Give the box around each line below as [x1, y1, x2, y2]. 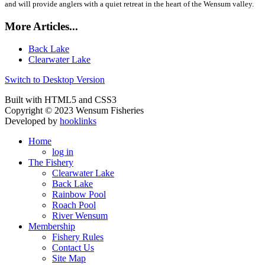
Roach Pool [52, 200, 96, 211]
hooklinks [60, 116, 96, 127]
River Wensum [52, 211, 108, 221]
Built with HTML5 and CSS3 [5, 95, 117, 105]
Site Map [52, 253, 86, 264]
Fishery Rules [52, 232, 104, 243]
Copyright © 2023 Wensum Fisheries [5, 105, 144, 116]
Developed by [5, 116, 60, 127]
